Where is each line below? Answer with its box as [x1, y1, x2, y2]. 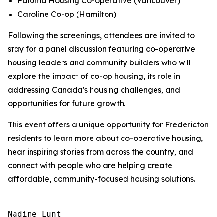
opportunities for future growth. [8, 98, 125, 108]
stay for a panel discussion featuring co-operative [8, 44, 195, 54]
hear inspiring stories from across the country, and [8, 147, 193, 156]
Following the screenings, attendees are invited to [8, 31, 195, 40]
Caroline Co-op [17, 9, 74, 19]
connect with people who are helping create [8, 160, 172, 170]
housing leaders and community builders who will [8, 58, 191, 67]
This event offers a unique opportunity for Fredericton [8, 120, 209, 129]
